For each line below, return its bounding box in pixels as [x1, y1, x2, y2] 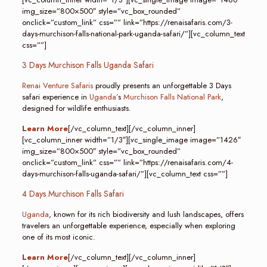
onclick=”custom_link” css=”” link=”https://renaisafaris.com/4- [21, 157, 233, 168]
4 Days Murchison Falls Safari [21, 188, 124, 200]
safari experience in [21, 91, 89, 103]
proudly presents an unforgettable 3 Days [92, 80, 231, 91]
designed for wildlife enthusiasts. [21, 103, 131, 114]
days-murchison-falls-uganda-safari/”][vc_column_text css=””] [21, 168, 228, 179]
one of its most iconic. [21, 231, 95, 243]
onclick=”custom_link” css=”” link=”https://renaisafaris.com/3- [21, 17, 232, 28]
